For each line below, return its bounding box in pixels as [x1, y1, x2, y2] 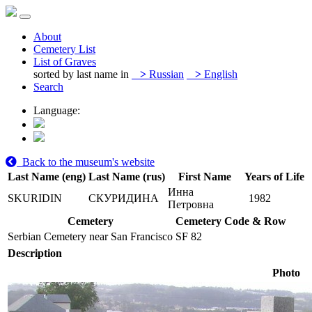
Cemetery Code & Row [175, 215, 286, 227]
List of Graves [33, 56, 96, 68]
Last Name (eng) [8, 171, 86, 182]
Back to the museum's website [17, 156, 155, 168]
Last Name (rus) [88, 171, 165, 182]
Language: [33, 104, 80, 116]
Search [33, 81, 63, 93]
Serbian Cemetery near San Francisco [8, 231, 173, 242]
